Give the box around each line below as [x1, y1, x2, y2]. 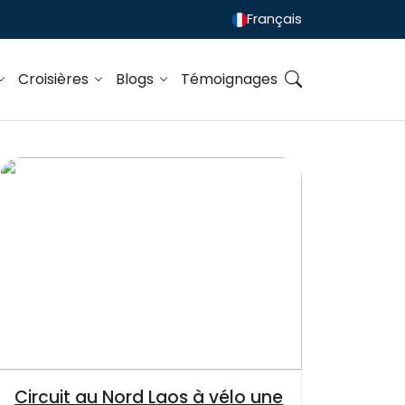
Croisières [17, 69, 92, 90]
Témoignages [181, 69, 278, 90]
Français [247, 10, 302, 29]
